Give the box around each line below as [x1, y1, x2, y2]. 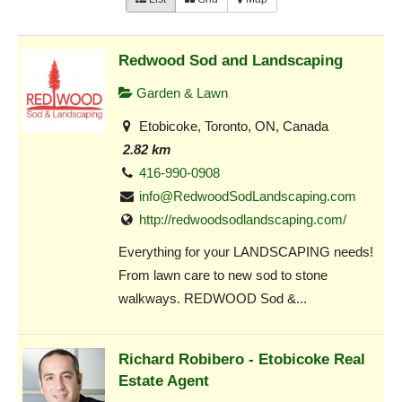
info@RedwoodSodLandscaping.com [139, 188, 357, 204]
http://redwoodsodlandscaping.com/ [139, 211, 347, 227]
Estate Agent [118, 371, 209, 389]
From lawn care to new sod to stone [118, 267, 328, 284]
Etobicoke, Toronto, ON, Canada [135, 118, 329, 134]
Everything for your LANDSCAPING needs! [118, 244, 373, 260]
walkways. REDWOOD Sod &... [118, 291, 307, 307]
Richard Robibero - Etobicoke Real [118, 349, 365, 368]
